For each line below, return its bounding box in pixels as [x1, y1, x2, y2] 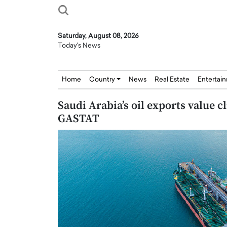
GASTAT [58, 112, 99, 126]
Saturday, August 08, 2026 [58, 33, 139, 40]
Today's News [58, 43, 100, 50]
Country [89, 77, 117, 84]
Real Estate [154, 77, 190, 84]
